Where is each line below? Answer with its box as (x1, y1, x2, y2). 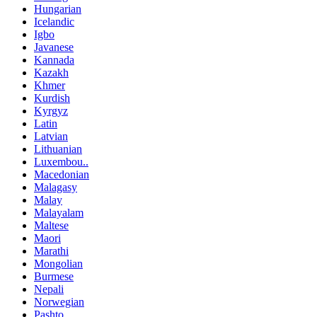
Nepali (34, 282, 64, 295)
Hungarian (34, 2, 81, 15)
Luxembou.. (34, 155, 88, 168)
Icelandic (34, 15, 74, 28)
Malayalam (34, 206, 83, 219)
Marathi (34, 244, 69, 257)
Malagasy (34, 180, 77, 193)
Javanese (34, 40, 74, 53)
